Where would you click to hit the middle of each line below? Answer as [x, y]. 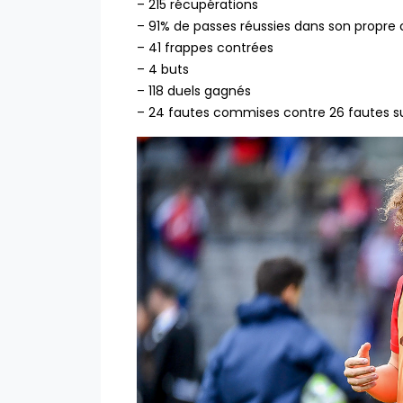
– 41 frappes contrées [205, 48]
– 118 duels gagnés [194, 91]
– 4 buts [163, 70]
